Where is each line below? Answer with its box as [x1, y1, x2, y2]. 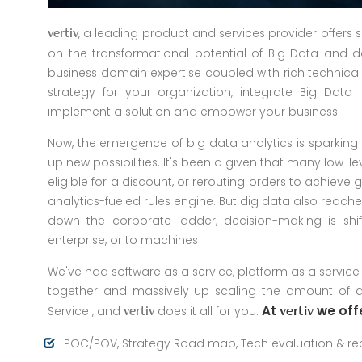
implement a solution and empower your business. [48, 103, 340, 120]
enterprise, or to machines [48, 232, 198, 248]
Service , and [48, 303, 124, 319]
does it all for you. [154, 303, 262, 319]
